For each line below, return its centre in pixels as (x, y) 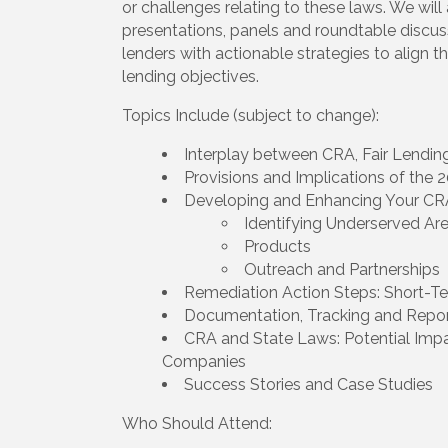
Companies (204, 362)
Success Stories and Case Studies (308, 385)
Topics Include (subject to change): (250, 116)
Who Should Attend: (197, 424)
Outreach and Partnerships (342, 270)
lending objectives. (190, 77)
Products (277, 247)
